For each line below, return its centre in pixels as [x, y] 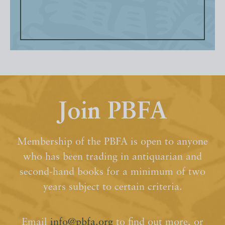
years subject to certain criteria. [113, 188]
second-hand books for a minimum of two [113, 173]
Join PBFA [113, 113]
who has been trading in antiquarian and [113, 157]
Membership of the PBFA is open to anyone [113, 142]
